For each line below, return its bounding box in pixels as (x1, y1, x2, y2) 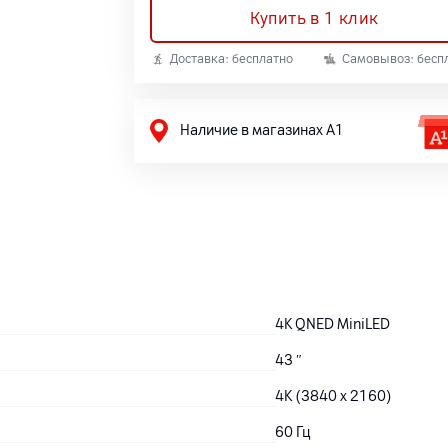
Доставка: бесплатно (170, 52, 293, 66)
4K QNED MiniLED (275, 316, 391, 333)
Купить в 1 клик (249, 9, 379, 28)
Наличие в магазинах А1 (180, 122, 344, 139)
